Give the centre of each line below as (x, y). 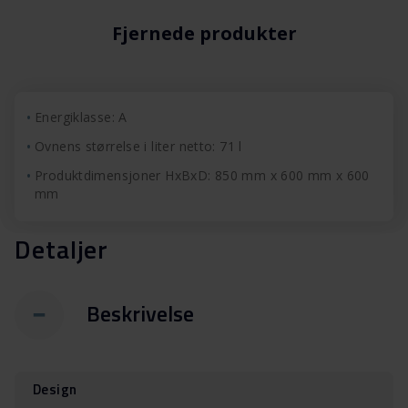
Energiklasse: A (81, 117)
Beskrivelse (140, 313)
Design (55, 390)
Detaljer (62, 250)
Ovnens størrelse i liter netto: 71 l (138, 147)
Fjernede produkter (204, 34)
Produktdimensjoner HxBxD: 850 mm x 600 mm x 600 (202, 176)
